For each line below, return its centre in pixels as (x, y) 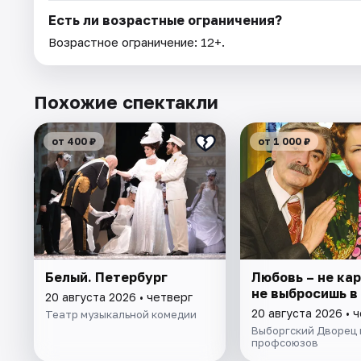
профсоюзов (284, 343)
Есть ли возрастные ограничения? (165, 21)
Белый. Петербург (106, 278)
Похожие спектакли (126, 102)
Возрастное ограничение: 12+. (137, 42)
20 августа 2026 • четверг (119, 297)
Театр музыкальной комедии (121, 315)
